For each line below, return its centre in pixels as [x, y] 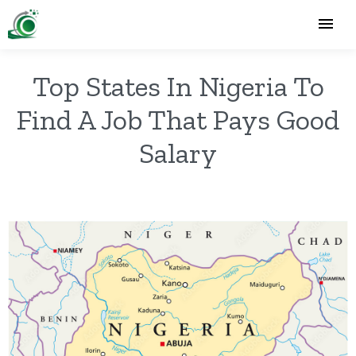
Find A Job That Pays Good [178, 120]
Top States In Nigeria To [178, 86]
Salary [178, 153]
